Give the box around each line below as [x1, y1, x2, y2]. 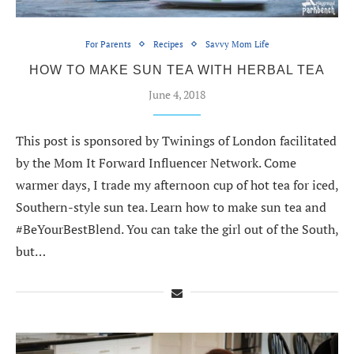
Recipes [153, 38, 183, 50]
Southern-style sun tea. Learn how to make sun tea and [16, 198, 326, 216]
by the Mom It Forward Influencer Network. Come [16, 153, 296, 171]
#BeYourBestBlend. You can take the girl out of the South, [16, 220, 338, 238]
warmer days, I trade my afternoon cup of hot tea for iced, [16, 175, 338, 194]
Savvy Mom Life [205, 38, 269, 50]
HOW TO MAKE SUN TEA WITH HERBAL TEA [29, 62, 325, 77]
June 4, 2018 [149, 86, 205, 102]
